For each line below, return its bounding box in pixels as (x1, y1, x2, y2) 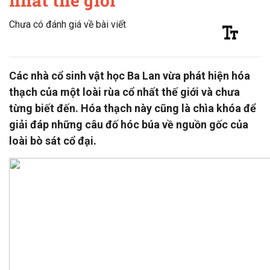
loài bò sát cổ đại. (9, 134, 96, 147)
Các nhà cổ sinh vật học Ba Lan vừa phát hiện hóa (9, 69, 250, 82)
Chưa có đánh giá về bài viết (9, 18, 126, 30)
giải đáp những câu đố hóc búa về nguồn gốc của (9, 118, 248, 131)
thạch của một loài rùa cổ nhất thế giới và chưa (9, 85, 240, 98)
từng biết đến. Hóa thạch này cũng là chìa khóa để (9, 101, 256, 115)
